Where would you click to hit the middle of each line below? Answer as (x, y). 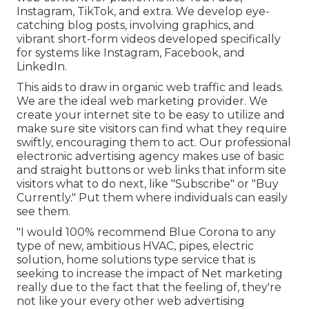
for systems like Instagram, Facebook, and (131, 53)
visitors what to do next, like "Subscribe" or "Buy (148, 184)
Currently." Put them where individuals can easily (152, 198)
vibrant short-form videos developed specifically (149, 39)
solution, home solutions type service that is (136, 260)
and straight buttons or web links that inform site (151, 170)
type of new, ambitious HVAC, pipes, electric (135, 246)
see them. (43, 212)
